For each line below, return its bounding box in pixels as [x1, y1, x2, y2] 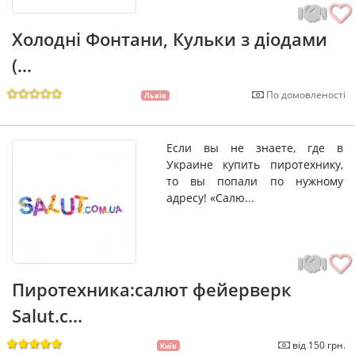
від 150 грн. [292, 338, 345, 352]
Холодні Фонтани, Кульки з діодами [12, 26, 327, 51]
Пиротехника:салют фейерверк [12, 277, 292, 301]
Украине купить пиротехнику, [166, 156, 343, 172]
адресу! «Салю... [166, 189, 254, 205]
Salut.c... [12, 303, 82, 327]
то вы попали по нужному [166, 173, 343, 189]
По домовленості [264, 87, 345, 101]
